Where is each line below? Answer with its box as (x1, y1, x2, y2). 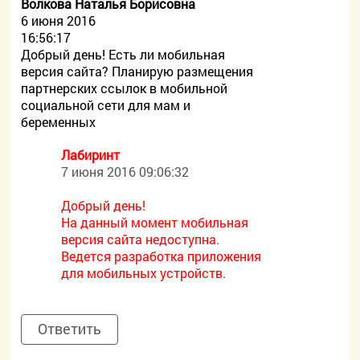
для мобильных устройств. (61, 264, 227, 281)
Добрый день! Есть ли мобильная (21, 46, 226, 63)
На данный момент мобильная (61, 214, 249, 231)
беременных (21, 113, 96, 130)
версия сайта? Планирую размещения (21, 63, 254, 80)
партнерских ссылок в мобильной (21, 80, 228, 96)
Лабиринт (61, 146, 121, 163)
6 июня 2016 (21, 12, 96, 29)
